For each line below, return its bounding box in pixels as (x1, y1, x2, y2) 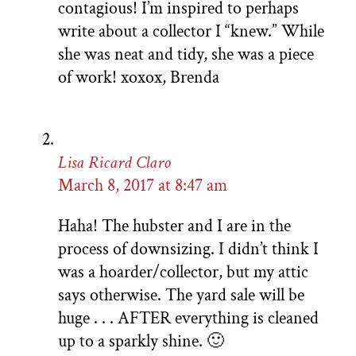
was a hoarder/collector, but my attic (58, 260, 308, 284)
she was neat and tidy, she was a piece (58, 42, 314, 66)
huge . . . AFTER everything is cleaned (58, 306, 319, 330)
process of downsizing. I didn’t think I (58, 237, 319, 261)
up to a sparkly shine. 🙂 (58, 329, 224, 353)
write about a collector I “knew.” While (58, 19, 324, 43)
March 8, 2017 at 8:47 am (58, 173, 227, 197)
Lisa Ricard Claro (58, 150, 171, 174)
